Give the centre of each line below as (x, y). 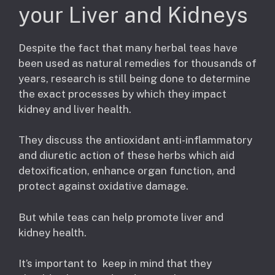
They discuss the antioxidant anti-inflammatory (135, 140)
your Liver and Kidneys (133, 15)
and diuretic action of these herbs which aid (126, 156)
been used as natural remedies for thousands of (137, 63)
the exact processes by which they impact (122, 94)
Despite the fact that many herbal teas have (128, 48)
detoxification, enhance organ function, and (127, 171)
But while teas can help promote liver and (121, 217)
